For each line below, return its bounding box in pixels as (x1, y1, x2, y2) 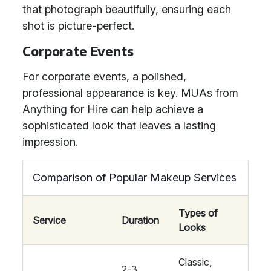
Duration (122, 214, 159, 226)
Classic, (178, 256, 212, 268)
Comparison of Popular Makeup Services (33, 171, 237, 184)
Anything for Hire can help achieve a (22, 103, 203, 116)
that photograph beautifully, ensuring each (22, 3, 231, 16)
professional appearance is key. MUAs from (22, 87, 238, 99)
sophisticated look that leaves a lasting (22, 119, 216, 132)
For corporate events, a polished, (22, 70, 186, 83)
